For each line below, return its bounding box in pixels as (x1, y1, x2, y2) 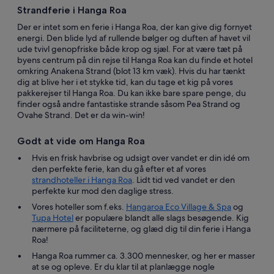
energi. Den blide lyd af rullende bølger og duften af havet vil (17, 32, 250, 43)
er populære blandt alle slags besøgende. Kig (73, 212, 249, 223)
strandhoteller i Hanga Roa (32, 174, 132, 185)
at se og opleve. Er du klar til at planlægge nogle (32, 261, 215, 272)
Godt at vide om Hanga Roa (17, 135, 145, 147)
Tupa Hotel (32, 212, 73, 223)
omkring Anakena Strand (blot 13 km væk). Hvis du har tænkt (17, 65, 113, 76)
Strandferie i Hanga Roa (17, 4, 127, 16)
